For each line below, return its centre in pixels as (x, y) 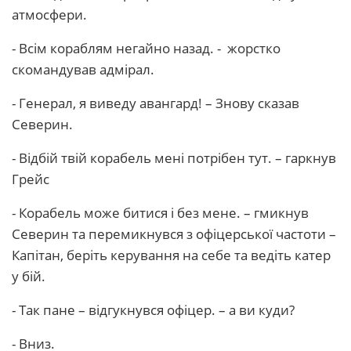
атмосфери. (49, 14)
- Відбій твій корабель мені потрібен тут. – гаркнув (174, 158)
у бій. (29, 276)
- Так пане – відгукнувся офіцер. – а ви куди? (153, 310)
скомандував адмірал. (83, 69)
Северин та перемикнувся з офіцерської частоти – (174, 234)
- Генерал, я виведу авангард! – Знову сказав (156, 103)
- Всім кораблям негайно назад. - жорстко (146, 48)
